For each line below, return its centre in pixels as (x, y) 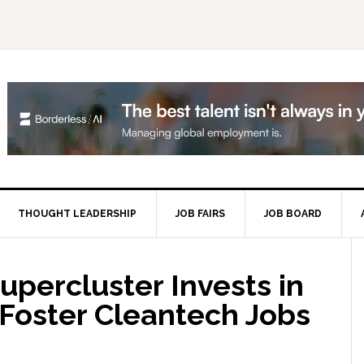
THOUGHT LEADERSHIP (77, 214)
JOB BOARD (293, 214)
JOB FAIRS (200, 214)
